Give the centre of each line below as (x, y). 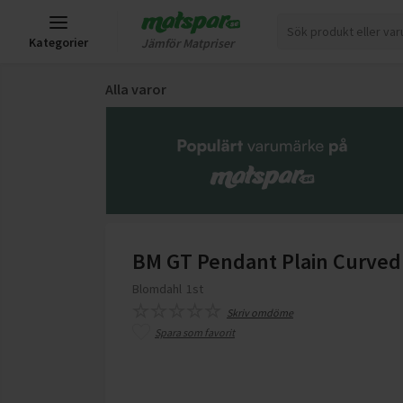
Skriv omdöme (260, 313)
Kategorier (58, 42)
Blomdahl (157, 289)
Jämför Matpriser (188, 44)
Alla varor (136, 89)
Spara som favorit (195, 332)
